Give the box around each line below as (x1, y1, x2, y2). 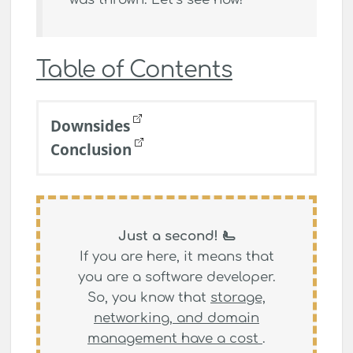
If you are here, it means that (79, 248, 274, 264)
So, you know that (87, 289, 210, 305)
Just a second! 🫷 (117, 228, 236, 243)
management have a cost (87, 330, 262, 346)
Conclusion (50, 138, 132, 160)
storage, (210, 289, 266, 305)
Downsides (50, 114, 130, 136)
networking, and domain (94, 310, 259, 325)
